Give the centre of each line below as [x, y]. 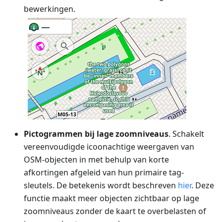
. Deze [203, 185]
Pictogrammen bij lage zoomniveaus [96, 134]
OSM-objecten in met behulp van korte [96, 159]
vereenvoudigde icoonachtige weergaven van [109, 146]
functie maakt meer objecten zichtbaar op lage [111, 198]
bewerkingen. [50, 9]
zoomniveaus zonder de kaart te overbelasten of [115, 211]
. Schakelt [186, 134]
